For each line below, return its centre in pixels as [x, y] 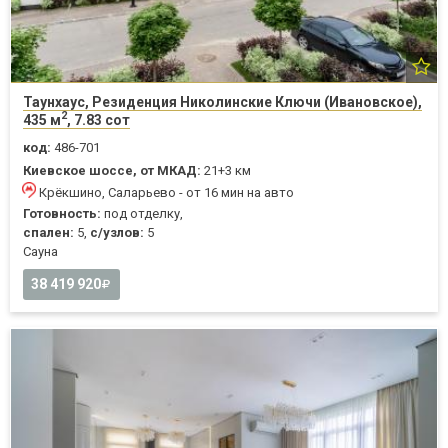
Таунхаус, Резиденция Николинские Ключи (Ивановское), [222, 101]
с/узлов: [117, 232]
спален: [48, 232]
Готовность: [62, 213]
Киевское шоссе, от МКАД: [112, 170]
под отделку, [142, 213]
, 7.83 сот [98, 119]
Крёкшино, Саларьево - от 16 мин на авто [166, 192]
